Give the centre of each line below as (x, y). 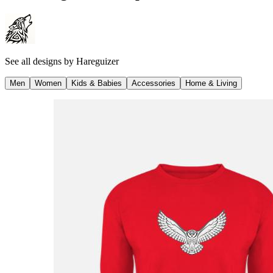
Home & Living (211, 83)
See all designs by (41, 61)
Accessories (154, 83)
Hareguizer (97, 61)
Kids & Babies (97, 83)
